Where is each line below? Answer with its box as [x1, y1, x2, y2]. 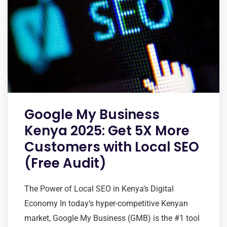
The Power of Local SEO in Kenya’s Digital [24, 184, 174, 194]
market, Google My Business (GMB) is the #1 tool [24, 213, 200, 223]
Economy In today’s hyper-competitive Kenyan [24, 199, 188, 209]
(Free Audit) [24, 154, 106, 173]
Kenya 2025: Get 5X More [24, 122, 190, 140]
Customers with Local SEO [24, 138, 199, 157]
